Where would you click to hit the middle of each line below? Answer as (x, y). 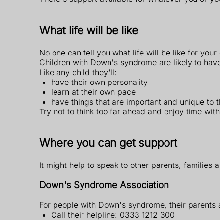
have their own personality (99, 82)
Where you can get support (108, 142)
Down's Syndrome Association (104, 185)
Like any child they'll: (78, 72)
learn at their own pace (93, 92)
